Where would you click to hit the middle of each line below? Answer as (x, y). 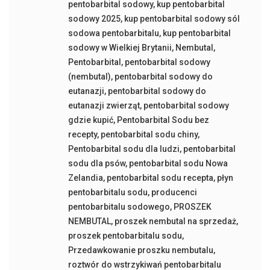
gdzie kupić (90, 120)
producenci (174, 192)
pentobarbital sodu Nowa (178, 163)
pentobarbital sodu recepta (160, 178)
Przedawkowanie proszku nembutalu (140, 250)
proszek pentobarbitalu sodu (125, 236)
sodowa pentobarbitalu (113, 33)
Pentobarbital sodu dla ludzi (124, 149)
